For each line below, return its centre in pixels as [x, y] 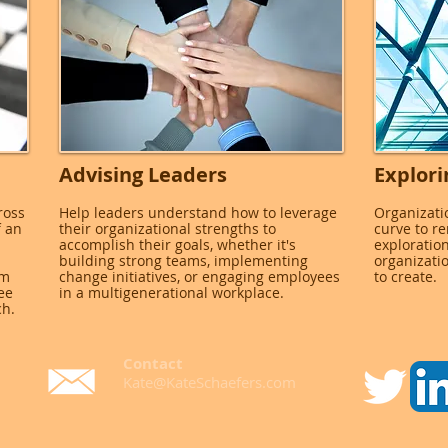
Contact [153, 363]
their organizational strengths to [167, 228]
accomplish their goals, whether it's [177, 244]
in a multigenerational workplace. [171, 292]
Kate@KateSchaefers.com [209, 382]
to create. [405, 276]
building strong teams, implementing [183, 260]
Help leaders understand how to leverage [198, 212]
